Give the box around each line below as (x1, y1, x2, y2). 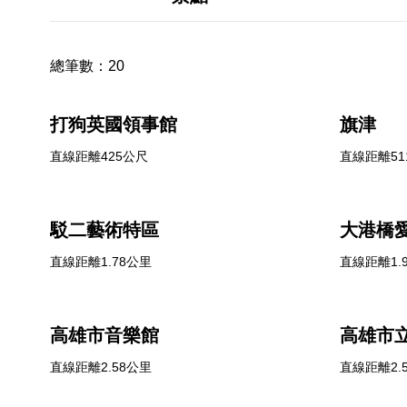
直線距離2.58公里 (50, 360, 152, 374)
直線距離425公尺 (50, 149, 148, 164)
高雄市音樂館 (50, 325, 159, 345)
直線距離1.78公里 (50, 254, 152, 269)
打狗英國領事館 (50, 114, 177, 134)
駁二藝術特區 (50, 220, 159, 240)
